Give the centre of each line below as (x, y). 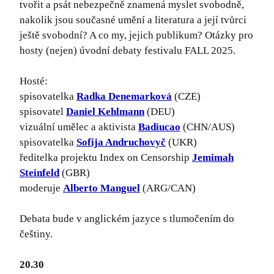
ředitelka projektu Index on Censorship (106, 158)
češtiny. (36, 234)
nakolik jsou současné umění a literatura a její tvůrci (133, 20)
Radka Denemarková (124, 97)
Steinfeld (39, 173)
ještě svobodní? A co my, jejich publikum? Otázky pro (136, 35)
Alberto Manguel (102, 188)
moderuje (41, 188)
